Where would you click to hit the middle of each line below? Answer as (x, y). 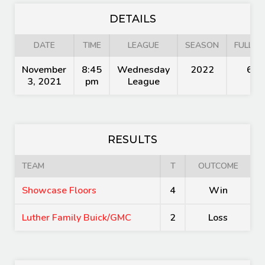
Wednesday (143, 70)
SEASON (202, 45)
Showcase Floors (59, 190)
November (44, 70)
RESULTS (132, 140)
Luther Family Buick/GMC (77, 218)
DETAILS (132, 19)
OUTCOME (218, 166)
